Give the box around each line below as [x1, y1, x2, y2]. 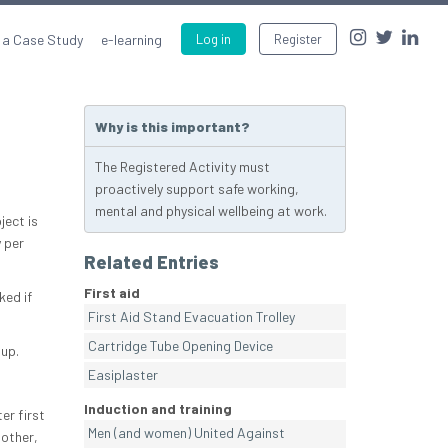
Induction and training [83, 400, 232, 418]
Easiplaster [87, 366, 158, 384]
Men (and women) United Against [87, 424, 285, 442]
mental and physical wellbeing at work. [94, 202, 327, 220]
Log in [196, 31, 231, 47]
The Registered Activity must [94, 158, 270, 176]
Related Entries [83, 251, 219, 274]
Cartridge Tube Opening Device [87, 337, 273, 355]
